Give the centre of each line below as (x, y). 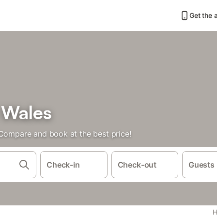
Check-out (137, 165)
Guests (201, 165)
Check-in (63, 165)
